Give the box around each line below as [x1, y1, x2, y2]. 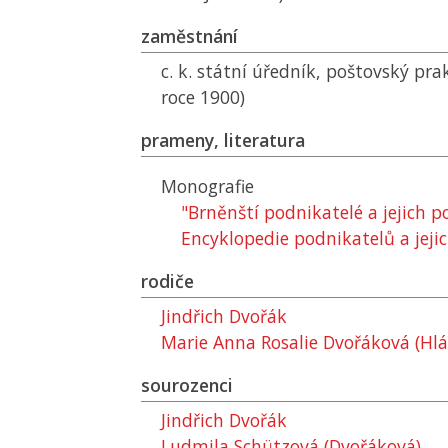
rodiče [141, 269, 194, 293]
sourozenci [141, 373, 233, 397]
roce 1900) [161, 85, 245, 109]
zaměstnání [141, 24, 238, 48]
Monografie [161, 174, 254, 198]
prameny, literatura [141, 128, 305, 152]
